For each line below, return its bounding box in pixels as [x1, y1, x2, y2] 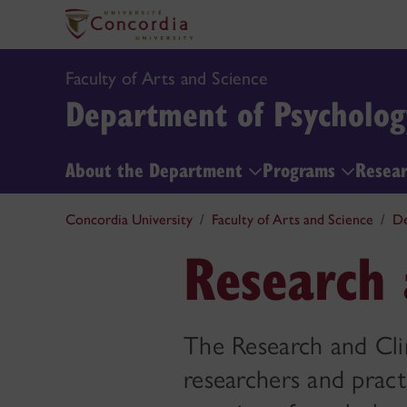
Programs [263, 154, 341, 183]
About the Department [65, 154, 248, 183]
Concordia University [65, 211, 193, 228]
